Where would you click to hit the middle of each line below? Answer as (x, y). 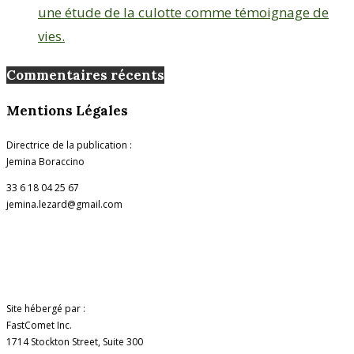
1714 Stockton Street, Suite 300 (75, 342)
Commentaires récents (85, 75)
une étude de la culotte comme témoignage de (183, 13)
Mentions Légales (67, 110)
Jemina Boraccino (45, 162)
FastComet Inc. (39, 326)
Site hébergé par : (46, 309)
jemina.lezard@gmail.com (64, 205)
